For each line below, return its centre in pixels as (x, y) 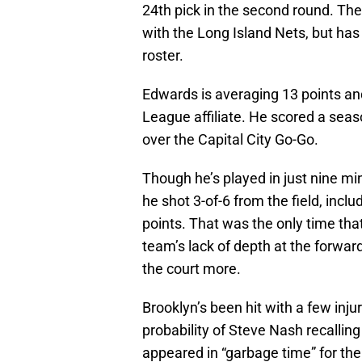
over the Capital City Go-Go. (230, 139)
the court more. (192, 268)
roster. (163, 55)
